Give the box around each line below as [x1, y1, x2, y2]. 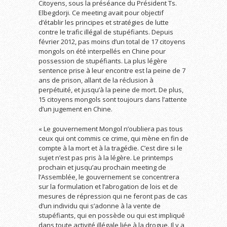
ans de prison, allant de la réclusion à [39, 75, 154, 85]
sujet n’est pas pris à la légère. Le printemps [39, 153, 173, 162]
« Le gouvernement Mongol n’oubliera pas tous [39, 124, 183, 133]
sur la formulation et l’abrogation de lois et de [39, 182, 178, 191]
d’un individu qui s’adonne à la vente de [39, 201, 161, 210]
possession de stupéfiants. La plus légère [39, 56, 167, 65]
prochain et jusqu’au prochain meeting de [39, 163, 166, 172]
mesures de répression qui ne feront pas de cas [39, 192, 187, 201]
